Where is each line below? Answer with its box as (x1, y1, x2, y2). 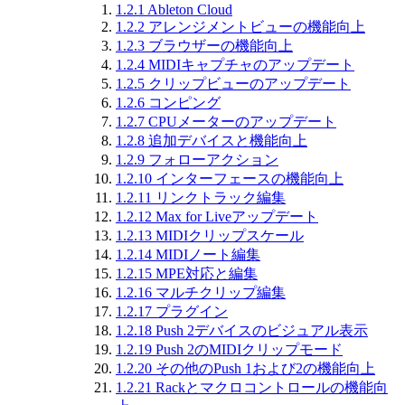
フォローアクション (145, 152, 278, 168)
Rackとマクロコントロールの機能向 (152, 380, 388, 396)
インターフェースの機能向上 (152, 171, 344, 187)
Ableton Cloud (145, 2, 232, 18)
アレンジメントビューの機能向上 (145, 19, 365, 35)
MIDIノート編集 (152, 247, 260, 263)
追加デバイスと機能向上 (145, 133, 307, 149)
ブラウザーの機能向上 (145, 38, 293, 54)
